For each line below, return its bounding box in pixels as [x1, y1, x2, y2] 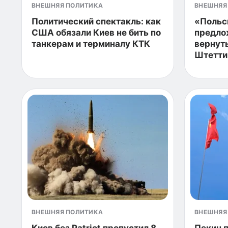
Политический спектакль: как [32, 16, 161, 26]
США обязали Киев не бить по [32, 27, 161, 38]
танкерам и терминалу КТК [32, 39, 150, 49]
